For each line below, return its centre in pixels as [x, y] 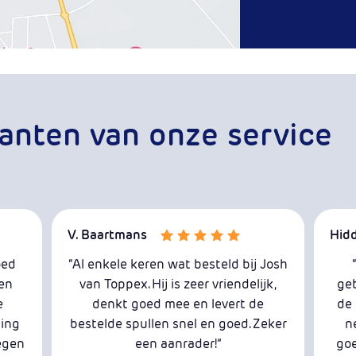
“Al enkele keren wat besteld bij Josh [178, 264]
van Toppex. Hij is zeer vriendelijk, [178, 284]
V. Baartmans [107, 234]
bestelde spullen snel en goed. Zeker [178, 323]
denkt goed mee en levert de [178, 304]
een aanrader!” [178, 343]
